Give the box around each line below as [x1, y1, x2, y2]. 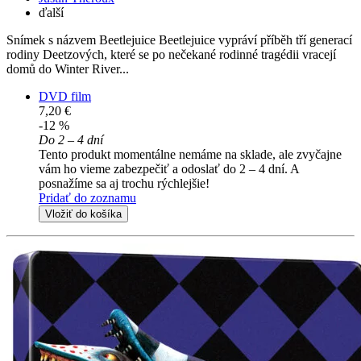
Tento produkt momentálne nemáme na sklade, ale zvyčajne [39, 147, 342, 162]
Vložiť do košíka [45, 208, 122, 221]
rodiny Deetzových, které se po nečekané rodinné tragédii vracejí [6, 48, 336, 62]
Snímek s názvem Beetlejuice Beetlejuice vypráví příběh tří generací [6, 33, 352, 48]
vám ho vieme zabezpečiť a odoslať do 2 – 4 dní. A [39, 162, 299, 176]
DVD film [39, 89, 91, 104]
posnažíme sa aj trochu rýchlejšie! [39, 176, 210, 191]
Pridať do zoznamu [39, 191, 136, 205]
